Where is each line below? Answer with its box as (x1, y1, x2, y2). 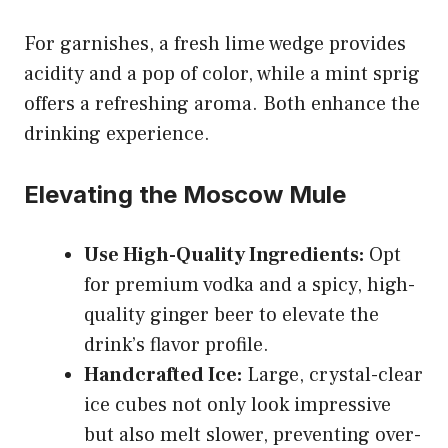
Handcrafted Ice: (84, 361, 242, 388)
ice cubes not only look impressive (84, 391, 391, 418)
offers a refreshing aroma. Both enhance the (24, 90, 420, 117)
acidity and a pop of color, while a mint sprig (24, 60, 420, 87)
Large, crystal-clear (242, 361, 423, 388)
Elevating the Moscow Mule (24, 179, 346, 209)
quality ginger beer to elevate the (84, 301, 379, 328)
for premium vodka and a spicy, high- (84, 271, 415, 298)
